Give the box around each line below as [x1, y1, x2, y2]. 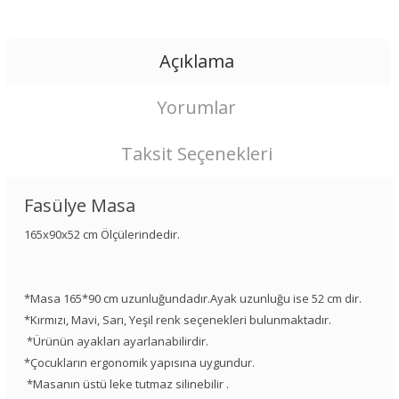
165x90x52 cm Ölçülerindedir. [24, 226, 180, 243]
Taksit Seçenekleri [120, 142, 273, 167]
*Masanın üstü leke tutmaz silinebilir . [24, 376, 229, 393]
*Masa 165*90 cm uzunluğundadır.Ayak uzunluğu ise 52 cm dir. [24, 290, 362, 307]
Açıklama [159, 49, 234, 74]
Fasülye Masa [24, 193, 135, 218]
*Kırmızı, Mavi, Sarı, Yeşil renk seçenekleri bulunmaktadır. [24, 312, 331, 329]
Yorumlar [157, 95, 237, 120]
